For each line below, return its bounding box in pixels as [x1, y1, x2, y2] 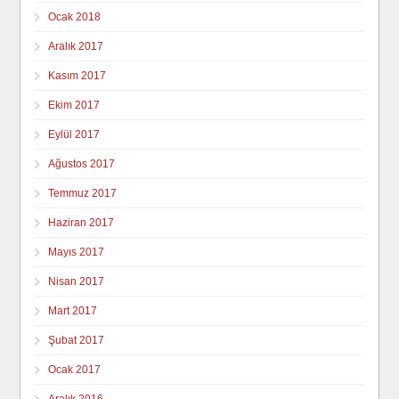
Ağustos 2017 [48, 157, 116, 170]
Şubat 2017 [48, 333, 105, 346]
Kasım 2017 [48, 69, 107, 82]
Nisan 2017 [48, 274, 105, 288]
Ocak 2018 [48, 10, 102, 23]
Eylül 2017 [48, 127, 101, 141]
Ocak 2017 [48, 362, 102, 376]
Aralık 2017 [48, 39, 104, 53]
